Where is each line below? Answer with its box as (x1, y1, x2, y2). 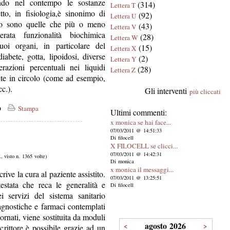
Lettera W (110, 33, 138, 42)
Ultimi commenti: (110, 107, 167, 118)
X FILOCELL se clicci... (110, 141, 178, 150)
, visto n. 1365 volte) (1, 152, 47, 160)
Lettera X (110, 44, 137, 53)
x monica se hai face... (110, 118, 171, 127)
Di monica (110, 158, 134, 165)
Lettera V (110, 22, 137, 31)
